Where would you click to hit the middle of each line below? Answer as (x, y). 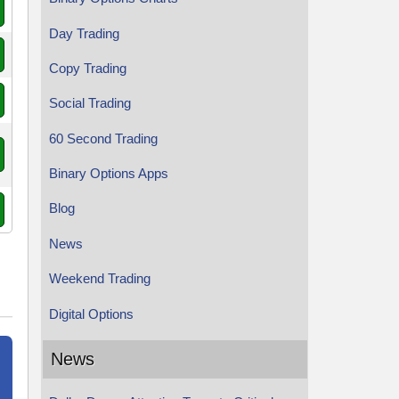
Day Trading (84, 33)
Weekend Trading (99, 279)
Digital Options (91, 313)
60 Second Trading (103, 138)
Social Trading (90, 103)
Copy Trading (87, 68)
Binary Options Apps (108, 174)
